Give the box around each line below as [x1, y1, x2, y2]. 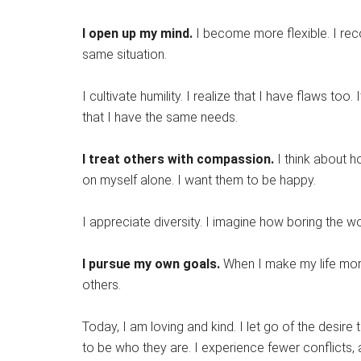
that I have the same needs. [82, 110, 238, 126]
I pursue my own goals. [82, 256, 220, 272]
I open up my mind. [82, 26, 193, 42]
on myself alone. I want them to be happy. [82, 172, 316, 189]
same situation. [82, 47, 167, 63]
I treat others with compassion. [82, 151, 274, 168]
